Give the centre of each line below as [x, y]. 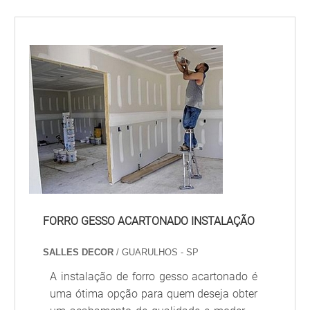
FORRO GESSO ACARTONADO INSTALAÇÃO [149, 221]
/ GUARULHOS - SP [158, 252]
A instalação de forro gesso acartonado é [154, 276]
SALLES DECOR [80, 252]
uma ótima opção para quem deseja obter [154, 294]
